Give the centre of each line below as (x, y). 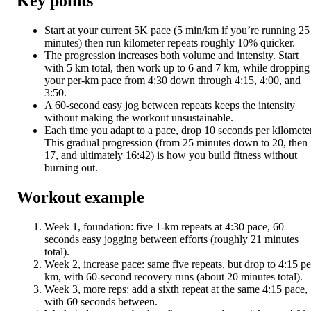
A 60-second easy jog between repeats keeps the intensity (170, 106)
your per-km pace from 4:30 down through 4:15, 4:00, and (173, 81)
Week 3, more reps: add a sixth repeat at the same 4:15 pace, (176, 289)
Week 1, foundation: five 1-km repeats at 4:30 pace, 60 (164, 227)
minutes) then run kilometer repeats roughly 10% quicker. (170, 43)
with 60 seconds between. (101, 302)
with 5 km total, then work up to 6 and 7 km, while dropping (177, 68)
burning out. (71, 168)
